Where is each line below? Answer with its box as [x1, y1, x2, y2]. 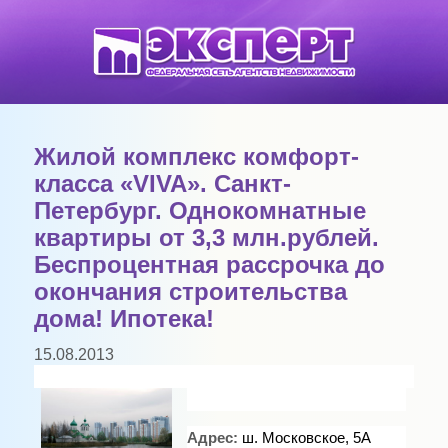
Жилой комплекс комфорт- [33, 144, 359, 170]
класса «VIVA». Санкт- [33, 171, 291, 197]
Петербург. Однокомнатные [33, 198, 366, 224]
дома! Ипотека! [33, 306, 214, 332]
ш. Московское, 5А [241, 430, 371, 446]
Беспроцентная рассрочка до [33, 252, 385, 278]
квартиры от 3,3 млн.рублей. [33, 225, 379, 251]
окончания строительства [33, 279, 347, 305]
